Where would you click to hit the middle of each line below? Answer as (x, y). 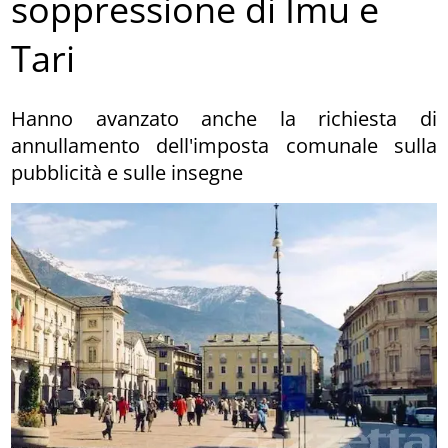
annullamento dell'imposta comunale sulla (224, 145)
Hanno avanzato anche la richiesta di (224, 118)
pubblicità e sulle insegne (127, 172)
